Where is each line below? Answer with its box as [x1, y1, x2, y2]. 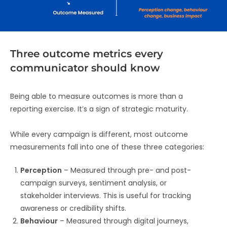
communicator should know [10, 62, 160, 74]
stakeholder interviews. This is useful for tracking [20, 191, 191, 201]
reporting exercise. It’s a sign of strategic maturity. [10, 104, 188, 115]
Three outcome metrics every [10, 48, 163, 60]
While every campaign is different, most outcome [10, 129, 188, 140]
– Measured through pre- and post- [62, 165, 191, 176]
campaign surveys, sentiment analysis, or [20, 178, 167, 188]
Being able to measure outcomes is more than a [10, 91, 183, 102]
